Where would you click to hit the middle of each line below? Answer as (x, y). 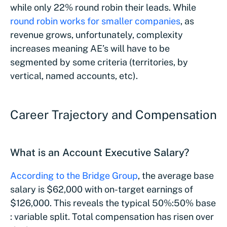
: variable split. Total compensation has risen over (112, 217)
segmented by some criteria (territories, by (99, 62)
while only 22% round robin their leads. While (103, 8)
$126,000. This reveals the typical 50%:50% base (113, 203)
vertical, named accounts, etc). (74, 76)
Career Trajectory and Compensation (113, 115)
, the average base (176, 176)
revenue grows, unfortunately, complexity (97, 35)
